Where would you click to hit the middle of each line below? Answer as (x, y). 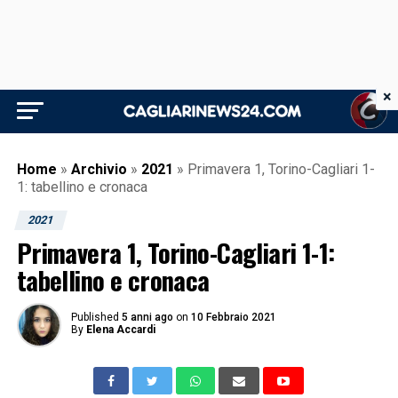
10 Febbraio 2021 (233, 317)
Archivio (99, 169)
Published (95, 317)
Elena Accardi (120, 330)
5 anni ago (147, 317)
